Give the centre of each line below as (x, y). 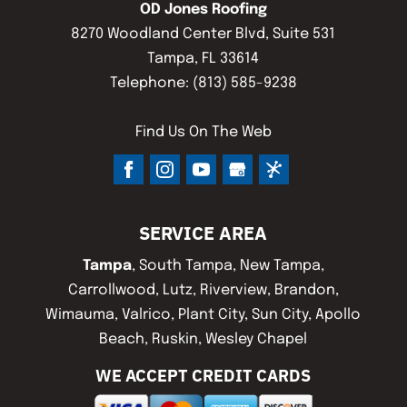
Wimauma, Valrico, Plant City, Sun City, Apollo (203, 315)
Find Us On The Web (203, 133)
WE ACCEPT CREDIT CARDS (203, 376)
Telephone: (151, 84)
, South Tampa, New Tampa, (228, 266)
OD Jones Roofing (203, 10)
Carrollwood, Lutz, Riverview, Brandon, (203, 291)
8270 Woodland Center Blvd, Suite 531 (203, 35)
